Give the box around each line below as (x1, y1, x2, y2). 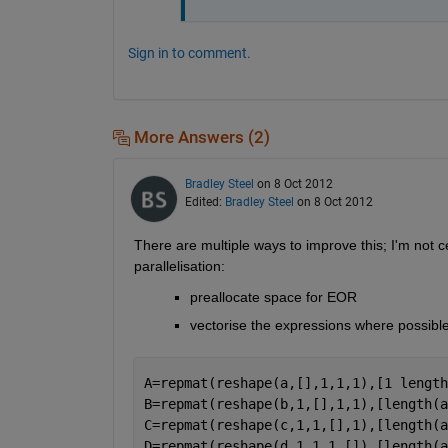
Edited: (184, 195, 225, 210)
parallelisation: (133, 258, 225, 275)
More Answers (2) (129, 127, 270, 147)
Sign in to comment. (127, 44, 251, 61)
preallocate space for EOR (189, 289, 357, 306)
